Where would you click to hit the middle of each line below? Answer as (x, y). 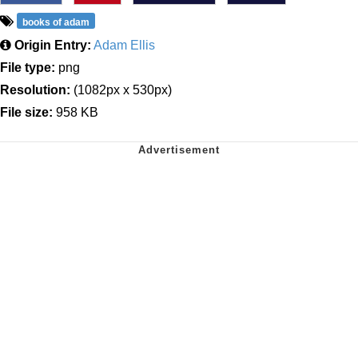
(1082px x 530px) (121, 89)
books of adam (56, 22)
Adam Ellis (124, 45)
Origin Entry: (53, 45)
